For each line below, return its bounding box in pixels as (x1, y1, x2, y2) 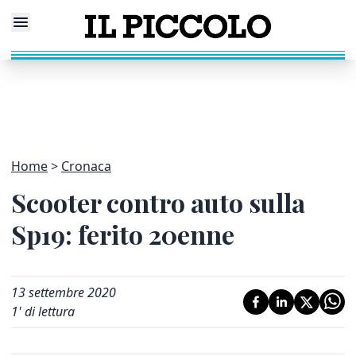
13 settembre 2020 (11, 284, 116, 301)
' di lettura (18, 303, 75, 320)
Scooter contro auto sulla (11, 185, 305, 219)
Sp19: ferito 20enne (11, 217, 234, 251)
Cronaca (61, 157, 111, 175)
